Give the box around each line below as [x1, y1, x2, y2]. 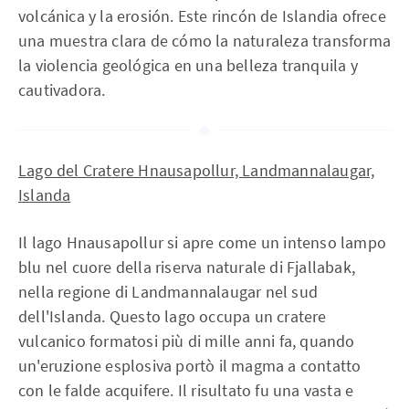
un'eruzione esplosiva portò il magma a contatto [18, 355, 362, 376]
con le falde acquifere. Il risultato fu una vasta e [18, 380, 354, 401]
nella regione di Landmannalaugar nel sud [18, 281, 319, 302]
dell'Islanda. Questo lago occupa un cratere [18, 306, 327, 327]
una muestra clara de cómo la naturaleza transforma [18, 30, 392, 51]
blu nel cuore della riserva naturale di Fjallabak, [18, 257, 356, 278]
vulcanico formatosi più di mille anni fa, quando [18, 330, 355, 351]
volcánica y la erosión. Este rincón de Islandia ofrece [18, 5, 386, 26]
